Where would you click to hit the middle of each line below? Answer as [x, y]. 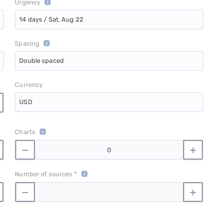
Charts [25, 132]
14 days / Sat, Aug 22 [51, 20]
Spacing [27, 44]
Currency [29, 85]
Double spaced [41, 61]
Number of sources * [46, 174]
